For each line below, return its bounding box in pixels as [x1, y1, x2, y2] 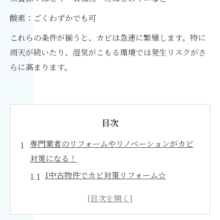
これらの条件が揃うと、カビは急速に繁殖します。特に [10, 32, 206, 43]
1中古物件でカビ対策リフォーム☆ [45, 169, 166, 181]
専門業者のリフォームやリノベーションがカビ [30, 138, 193, 149]
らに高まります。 [10, 61, 72, 73]
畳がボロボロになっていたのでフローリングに [30, 186, 195, 197]
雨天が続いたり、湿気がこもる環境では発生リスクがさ [10, 47, 206, 58]
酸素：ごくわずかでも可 [10, 12, 96, 24]
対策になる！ [30, 153, 77, 164]
